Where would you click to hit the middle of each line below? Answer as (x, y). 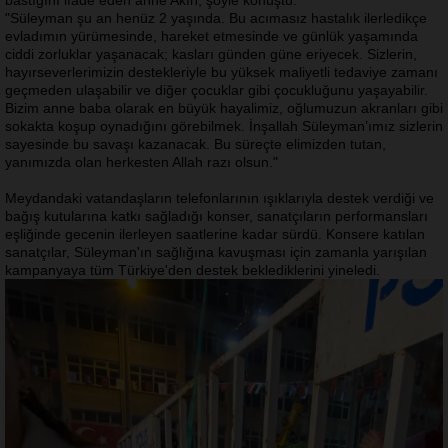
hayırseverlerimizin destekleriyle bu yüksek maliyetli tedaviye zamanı (221, 72)
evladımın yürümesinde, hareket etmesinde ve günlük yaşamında (211, 36)
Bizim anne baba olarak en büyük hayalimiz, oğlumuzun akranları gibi (224, 108)
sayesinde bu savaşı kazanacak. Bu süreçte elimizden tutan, (195, 144)
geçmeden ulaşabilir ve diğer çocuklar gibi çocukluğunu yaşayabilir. (216, 90)
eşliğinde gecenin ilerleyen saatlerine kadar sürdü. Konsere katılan (215, 234)
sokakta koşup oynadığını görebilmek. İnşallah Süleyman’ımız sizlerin (224, 126)
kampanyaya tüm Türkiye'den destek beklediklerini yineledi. (192, 270)
